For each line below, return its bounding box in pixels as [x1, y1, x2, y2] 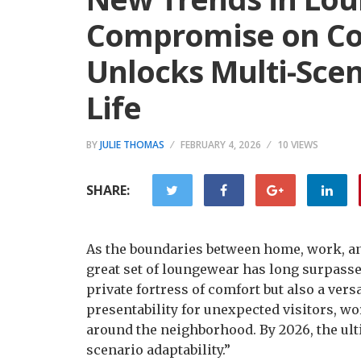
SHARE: [86, 181, 130, 199]
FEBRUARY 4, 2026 [180, 138, 261, 151]
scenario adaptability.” [86, 342, 230, 358]
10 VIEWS [277, 138, 318, 151]
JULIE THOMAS [100, 138, 164, 151]
